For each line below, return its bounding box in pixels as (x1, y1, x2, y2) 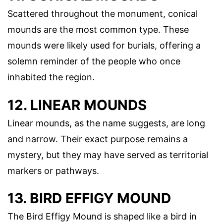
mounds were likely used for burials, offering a (7, 40, 201, 51)
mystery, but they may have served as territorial (7, 149, 208, 160)
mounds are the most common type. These (7, 24, 189, 35)
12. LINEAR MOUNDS (7, 96, 147, 113)
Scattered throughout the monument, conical (7, 8, 198, 19)
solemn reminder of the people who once (7, 56, 180, 67)
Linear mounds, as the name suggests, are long (7, 117, 205, 128)
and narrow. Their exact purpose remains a (7, 133, 188, 144)
